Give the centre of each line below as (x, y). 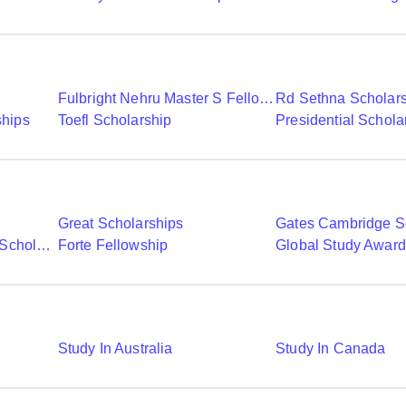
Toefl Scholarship (115, 120)
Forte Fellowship (113, 245)
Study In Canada (331, 348)
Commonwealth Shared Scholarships (44, 245)
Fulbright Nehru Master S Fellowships (267, 98)
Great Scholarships (121, 223)
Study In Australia (115, 348)
